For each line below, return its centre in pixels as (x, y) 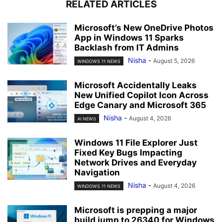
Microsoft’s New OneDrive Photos (144, 28)
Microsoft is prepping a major (136, 210)
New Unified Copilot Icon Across (141, 95)
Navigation (97, 173)
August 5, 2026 (174, 60)
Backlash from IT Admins (127, 47)
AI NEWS (87, 119)
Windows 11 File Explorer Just (136, 143)
